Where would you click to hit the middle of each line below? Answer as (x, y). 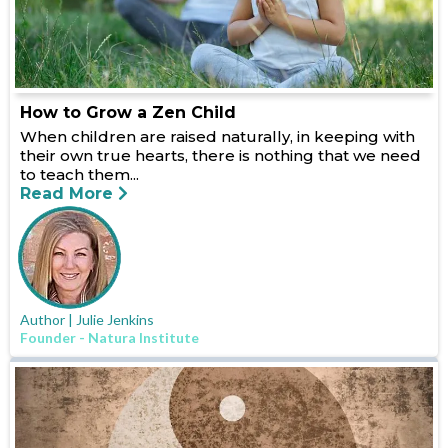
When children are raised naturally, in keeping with (217, 137)
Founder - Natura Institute (109, 338)
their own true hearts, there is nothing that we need (220, 156)
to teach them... (79, 175)
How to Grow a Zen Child (128, 113)
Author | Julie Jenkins (87, 320)
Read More (66, 194)
